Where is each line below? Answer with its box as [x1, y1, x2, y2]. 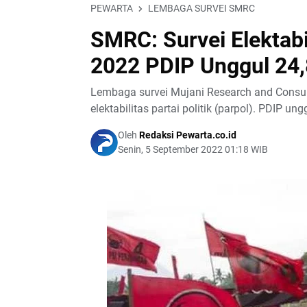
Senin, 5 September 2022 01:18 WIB [118, 144, 268, 155]
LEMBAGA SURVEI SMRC [148, 3, 255, 14]
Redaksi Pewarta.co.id [137, 130, 236, 140]
